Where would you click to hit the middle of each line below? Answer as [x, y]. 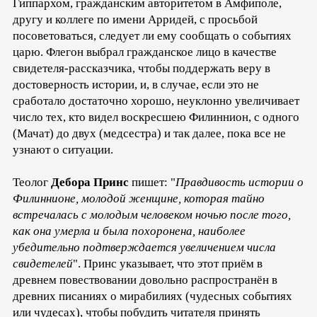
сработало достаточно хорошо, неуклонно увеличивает [156, 100]
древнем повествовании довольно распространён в [145, 279]
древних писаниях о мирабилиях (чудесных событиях [152, 296]
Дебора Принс [90, 182]
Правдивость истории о [240, 182]
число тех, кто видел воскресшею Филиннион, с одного [156, 117]
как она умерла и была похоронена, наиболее [129, 231]
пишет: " [152, 182]
